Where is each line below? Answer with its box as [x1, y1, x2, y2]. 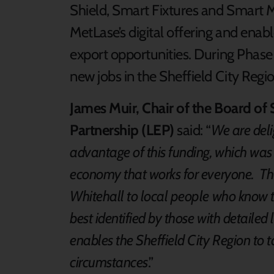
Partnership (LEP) [70, 120, 174, 139]
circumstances [70, 253, 148, 271]
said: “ [174, 120, 212, 139]
